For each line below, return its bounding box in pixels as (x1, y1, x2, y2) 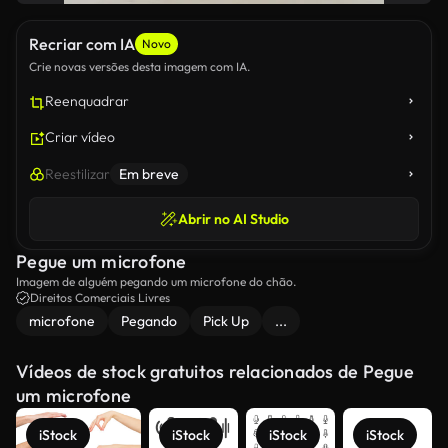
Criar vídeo (45, 128, 115, 146)
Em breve (119, 165, 179, 183)
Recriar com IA (29, 34, 135, 54)
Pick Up (203, 312, 249, 330)
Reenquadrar (45, 92, 129, 110)
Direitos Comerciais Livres (30, 290, 170, 305)
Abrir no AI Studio (177, 210, 289, 228)
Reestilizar (45, 165, 110, 183)
